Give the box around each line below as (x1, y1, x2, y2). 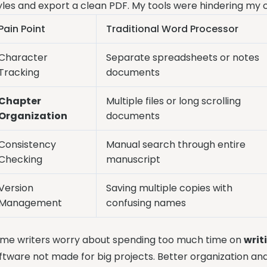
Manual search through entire (106, 138, 246, 151)
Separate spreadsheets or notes (106, 51, 260, 64)
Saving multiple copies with (106, 181, 233, 195)
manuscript (106, 153, 161, 166)
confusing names (106, 196, 187, 210)
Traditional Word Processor (106, 22, 239, 36)
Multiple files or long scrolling (106, 94, 241, 108)
